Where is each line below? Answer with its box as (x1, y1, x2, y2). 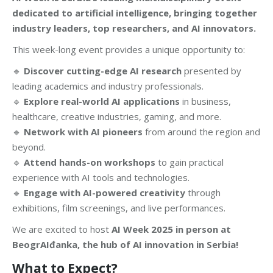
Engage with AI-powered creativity (24, 186, 185, 199)
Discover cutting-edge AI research (24, 65, 182, 77)
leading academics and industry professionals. (12, 80, 204, 93)
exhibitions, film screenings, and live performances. (12, 202, 225, 214)
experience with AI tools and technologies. (12, 171, 190, 184)
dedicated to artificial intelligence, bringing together (12, 7, 257, 19)
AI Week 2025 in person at (112, 223, 231, 236)
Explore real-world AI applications (24, 95, 180, 108)
